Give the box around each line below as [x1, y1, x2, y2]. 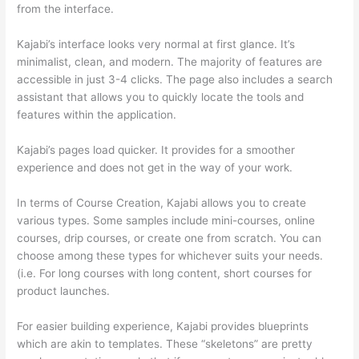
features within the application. [17, 107, 177, 121]
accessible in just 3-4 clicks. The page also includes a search [17, 72, 333, 86]
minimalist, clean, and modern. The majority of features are [17, 54, 323, 68]
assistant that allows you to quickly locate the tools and [17, 90, 305, 103]
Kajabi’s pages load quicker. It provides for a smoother [17, 143, 296, 156]
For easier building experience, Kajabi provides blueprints [17, 319, 309, 333]
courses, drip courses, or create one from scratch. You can [17, 231, 322, 244]
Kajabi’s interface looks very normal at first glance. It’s [17, 37, 296, 50]
